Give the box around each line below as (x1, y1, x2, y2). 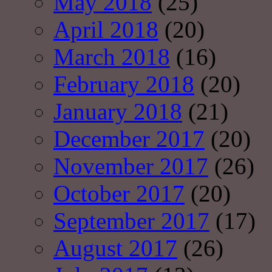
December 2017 (53, 126, 205, 152)
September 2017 (53, 208, 209, 234)
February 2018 (53, 71, 194, 98)
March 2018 (53, 44, 170, 70)
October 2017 (53, 180, 185, 207)
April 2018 (53, 16, 158, 43)
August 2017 (53, 235, 177, 262)
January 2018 (53, 98, 182, 125)
